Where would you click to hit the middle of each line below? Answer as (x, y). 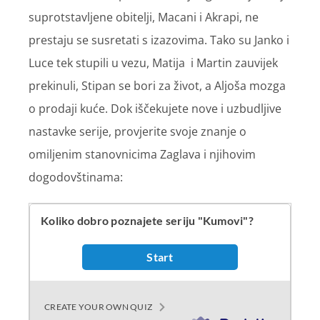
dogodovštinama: (76, 177)
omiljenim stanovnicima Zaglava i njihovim (142, 155)
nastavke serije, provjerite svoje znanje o (137, 132)
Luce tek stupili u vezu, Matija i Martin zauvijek (153, 63)
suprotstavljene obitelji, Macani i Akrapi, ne (144, 17)
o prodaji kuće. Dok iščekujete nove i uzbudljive (155, 109)
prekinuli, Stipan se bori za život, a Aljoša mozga (157, 86)
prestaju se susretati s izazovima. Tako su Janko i (159, 40)
